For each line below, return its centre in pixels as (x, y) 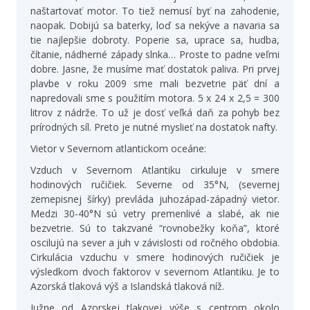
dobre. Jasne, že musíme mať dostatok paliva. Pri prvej (155, 69)
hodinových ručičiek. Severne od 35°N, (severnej (155, 184)
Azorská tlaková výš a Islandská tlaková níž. (127, 286)
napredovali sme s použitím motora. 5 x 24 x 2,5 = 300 (155, 98)
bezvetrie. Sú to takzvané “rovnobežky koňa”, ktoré (155, 228)
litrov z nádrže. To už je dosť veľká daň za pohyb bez (155, 112)
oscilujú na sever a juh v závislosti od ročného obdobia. (155, 242)
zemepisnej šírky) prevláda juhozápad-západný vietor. (155, 199)
